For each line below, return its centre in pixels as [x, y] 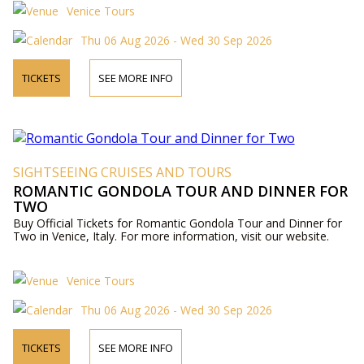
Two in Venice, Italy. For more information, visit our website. [171, 236]
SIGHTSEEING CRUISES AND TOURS [122, 173]
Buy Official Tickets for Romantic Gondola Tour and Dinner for [177, 223]
